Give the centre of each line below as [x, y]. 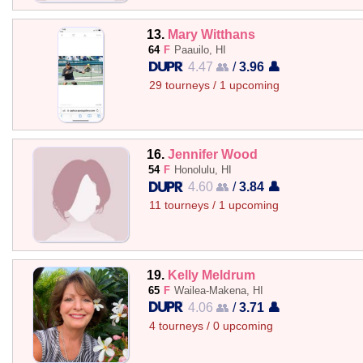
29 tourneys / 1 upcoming [214, 85]
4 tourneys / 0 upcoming [211, 326]
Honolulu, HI [203, 170]
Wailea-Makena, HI [218, 290]
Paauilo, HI [200, 50]
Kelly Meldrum [211, 274]
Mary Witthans [211, 34]
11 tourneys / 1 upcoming [214, 206]
